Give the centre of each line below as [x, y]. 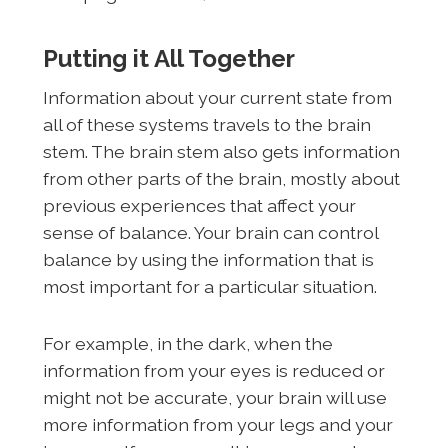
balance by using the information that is [208, 259]
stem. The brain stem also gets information [221, 151]
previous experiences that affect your [199, 205]
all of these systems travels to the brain [206, 124]
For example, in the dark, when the [187, 343]
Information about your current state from [217, 97]
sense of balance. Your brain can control [210, 232]
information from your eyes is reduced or [213, 370]
